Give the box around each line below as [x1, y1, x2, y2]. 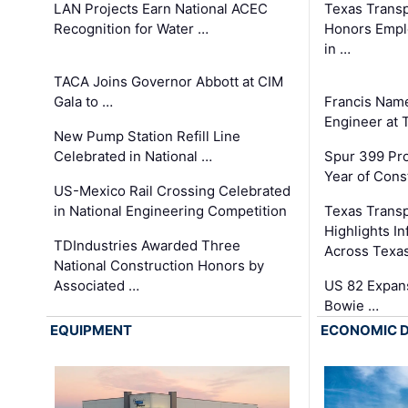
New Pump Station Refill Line [54, 127, 241, 146]
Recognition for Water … [54, 20, 209, 38]
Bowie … [323, 297, 379, 315]
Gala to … [54, 93, 114, 111]
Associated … [54, 277, 140, 295]
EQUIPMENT [50, 321, 133, 340]
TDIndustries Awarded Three [54, 237, 241, 255]
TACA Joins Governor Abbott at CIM [54, 73, 284, 91]
